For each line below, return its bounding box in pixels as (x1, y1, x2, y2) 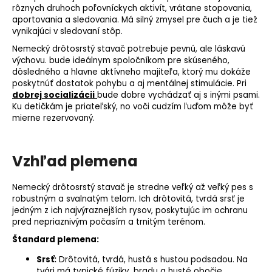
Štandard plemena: (12, 233, 99, 245)
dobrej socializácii (12, 89, 95, 101)
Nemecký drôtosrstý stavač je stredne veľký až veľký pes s (12, 181, 253, 193)
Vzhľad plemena (12, 151, 138, 171)
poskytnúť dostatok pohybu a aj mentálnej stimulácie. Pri (12, 77, 246, 89)
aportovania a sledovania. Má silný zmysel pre (12, 13, 203, 25)
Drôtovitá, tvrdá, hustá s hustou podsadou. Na (56, 253, 248, 265)
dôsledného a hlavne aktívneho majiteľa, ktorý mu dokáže (12, 66, 251, 78)
